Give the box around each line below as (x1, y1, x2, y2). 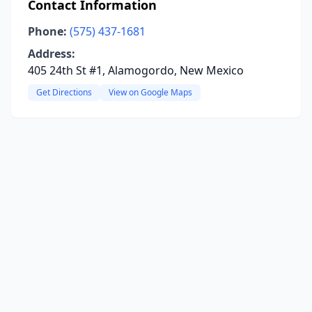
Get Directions (36, 86, 92, 98)
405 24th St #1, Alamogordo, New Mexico (28, 63, 244, 78)
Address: (28, 46, 75, 61)
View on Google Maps (109, 86, 192, 98)
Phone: (28, 24, 67, 39)
